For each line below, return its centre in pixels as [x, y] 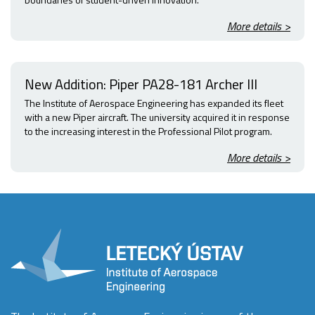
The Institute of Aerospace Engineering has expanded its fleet [154, 103]
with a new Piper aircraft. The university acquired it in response [157, 117]
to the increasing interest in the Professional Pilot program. [148, 131]
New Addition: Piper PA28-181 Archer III [141, 84]
